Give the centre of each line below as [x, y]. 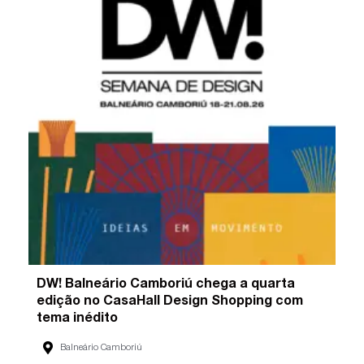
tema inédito [78, 319]
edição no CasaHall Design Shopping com [170, 302]
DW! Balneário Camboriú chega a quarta [166, 285]
